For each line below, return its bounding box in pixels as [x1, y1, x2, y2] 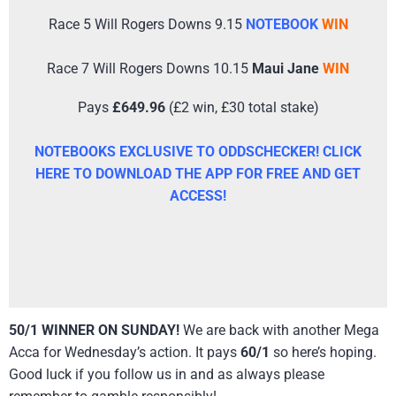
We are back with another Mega [179, 322, 379, 339]
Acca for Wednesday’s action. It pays [9, 344, 240, 362]
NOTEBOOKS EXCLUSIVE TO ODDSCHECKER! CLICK [34, 142, 362, 160]
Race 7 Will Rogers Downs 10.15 [47, 59, 252, 77]
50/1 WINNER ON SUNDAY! [9, 322, 179, 339]
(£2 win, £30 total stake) [168, 98, 319, 116]
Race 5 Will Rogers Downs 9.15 [48, 15, 246, 33]
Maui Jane [252, 59, 323, 77]
